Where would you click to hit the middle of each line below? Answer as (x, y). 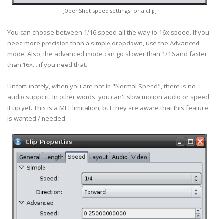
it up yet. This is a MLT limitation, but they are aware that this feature (108, 108)
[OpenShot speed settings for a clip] (109, 11)
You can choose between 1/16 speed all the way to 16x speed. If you (108, 32)
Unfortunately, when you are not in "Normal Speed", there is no (101, 86)
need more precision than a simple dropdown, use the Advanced (103, 43)
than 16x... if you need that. (47, 65)
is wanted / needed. (37, 118)
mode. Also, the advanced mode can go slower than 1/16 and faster (107, 54)
